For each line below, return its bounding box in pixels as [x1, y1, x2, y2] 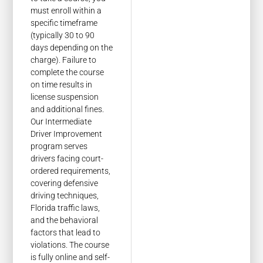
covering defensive [31, 178, 99, 188]
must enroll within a [31, 5, 102, 15]
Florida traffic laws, [31, 203, 100, 213]
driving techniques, [31, 190, 99, 200]
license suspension [31, 92, 99, 102]
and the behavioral [31, 215, 99, 225]
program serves [31, 141, 88, 151]
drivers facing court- [31, 153, 104, 163]
